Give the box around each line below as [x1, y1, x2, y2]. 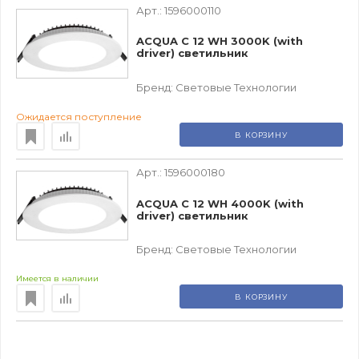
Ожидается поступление [16, 111, 142, 123]
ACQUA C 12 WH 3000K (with [136, 34, 303, 48]
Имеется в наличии [16, 273, 99, 284]
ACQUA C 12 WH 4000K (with [136, 196, 304, 210]
